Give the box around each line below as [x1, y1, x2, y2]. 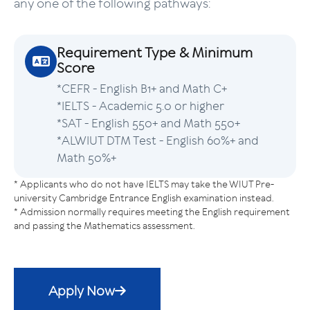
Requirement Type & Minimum [57, 44, 253, 62]
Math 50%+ [57, 150, 116, 165]
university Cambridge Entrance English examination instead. [14, 192, 273, 204]
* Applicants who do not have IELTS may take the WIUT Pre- [14, 178, 274, 190]
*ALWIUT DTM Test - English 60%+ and [57, 133, 258, 148]
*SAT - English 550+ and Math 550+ [57, 116, 240, 131]
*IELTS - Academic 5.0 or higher [57, 98, 224, 113]
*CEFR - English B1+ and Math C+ [57, 81, 227, 96]
